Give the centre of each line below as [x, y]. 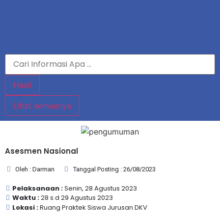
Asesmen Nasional [41, 151]
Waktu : [27, 198]
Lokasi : [26, 207]
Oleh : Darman [35, 169]
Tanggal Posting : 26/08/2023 [114, 169]
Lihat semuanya [42, 106]
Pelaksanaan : [38, 188]
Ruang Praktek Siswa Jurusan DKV [94, 207]
